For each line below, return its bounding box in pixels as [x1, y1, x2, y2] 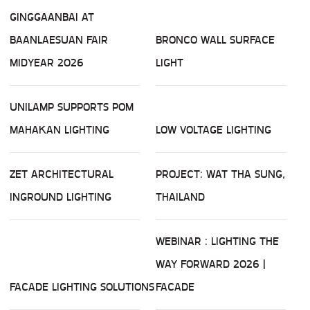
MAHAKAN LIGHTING [10, 121, 109, 139]
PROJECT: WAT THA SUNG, [156, 165, 285, 183]
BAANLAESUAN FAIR [10, 31, 108, 49]
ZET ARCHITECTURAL [10, 165, 113, 183]
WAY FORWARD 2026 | [156, 255, 266, 273]
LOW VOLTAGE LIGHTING [156, 121, 271, 139]
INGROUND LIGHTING [10, 188, 111, 206]
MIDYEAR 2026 [10, 54, 84, 72]
